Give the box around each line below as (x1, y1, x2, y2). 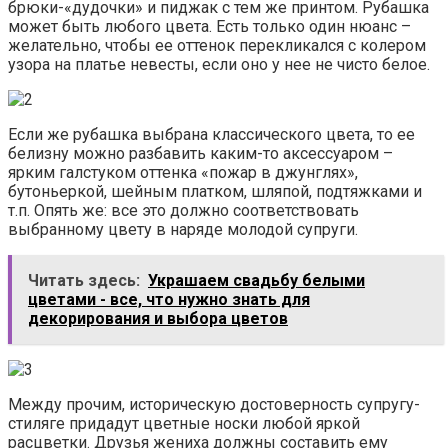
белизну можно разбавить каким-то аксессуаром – (8, 144, 393, 164)
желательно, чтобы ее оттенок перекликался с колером (8, 36, 426, 56)
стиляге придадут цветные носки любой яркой (8, 414, 360, 434)
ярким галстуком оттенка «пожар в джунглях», (8, 163, 358, 183)
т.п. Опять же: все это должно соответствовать (8, 201, 359, 221)
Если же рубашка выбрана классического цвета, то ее (8, 125, 415, 145)
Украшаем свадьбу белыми (148, 271, 365, 291)
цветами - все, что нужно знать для (28, 290, 310, 310)
